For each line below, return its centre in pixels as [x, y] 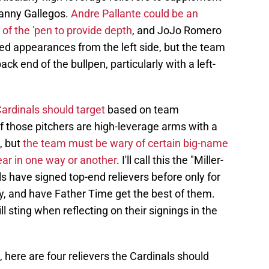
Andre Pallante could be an [134, 14]
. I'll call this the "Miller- [170, 160]
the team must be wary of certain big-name [124, 144]
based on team [142, 110]
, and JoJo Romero [177, 31]
